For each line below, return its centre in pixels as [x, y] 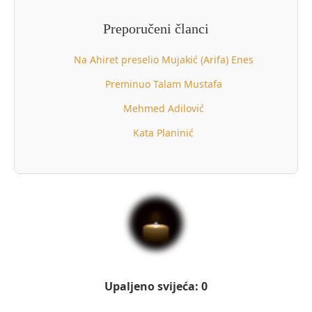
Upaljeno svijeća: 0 [156, 286]
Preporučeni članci [156, 28]
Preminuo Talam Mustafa [163, 84]
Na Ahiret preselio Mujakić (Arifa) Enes [163, 59]
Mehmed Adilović [163, 108]
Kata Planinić [163, 132]
